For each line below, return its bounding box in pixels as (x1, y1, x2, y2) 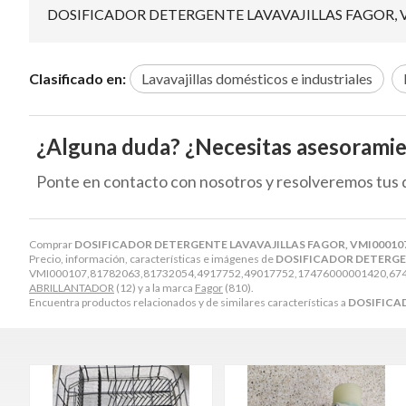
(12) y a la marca (114, 280, 195, 295)
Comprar (29, 237, 74, 251)
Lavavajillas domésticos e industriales (141, 69, 372, 87)
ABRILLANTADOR (29, 280, 114, 295)
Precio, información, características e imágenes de (29, 251, 275, 266)
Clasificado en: (29, 69, 126, 87)
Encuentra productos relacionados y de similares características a (29, 295, 348, 309)
